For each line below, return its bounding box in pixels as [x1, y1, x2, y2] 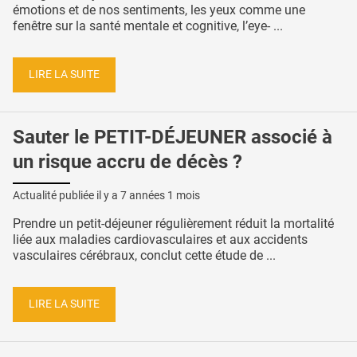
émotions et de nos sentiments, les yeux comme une [13, 2, 305, 18]
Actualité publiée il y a [13, 189, 120, 202]
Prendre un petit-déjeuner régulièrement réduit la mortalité [13, 216, 334, 232]
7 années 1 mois [120, 189, 200, 202]
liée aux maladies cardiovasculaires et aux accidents [13, 232, 308, 248]
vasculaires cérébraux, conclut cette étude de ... [13, 248, 276, 264]
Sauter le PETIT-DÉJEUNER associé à [13, 125, 332, 148]
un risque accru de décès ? [13, 150, 242, 173]
